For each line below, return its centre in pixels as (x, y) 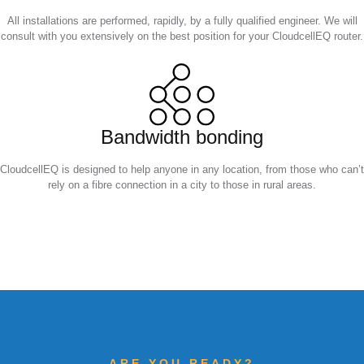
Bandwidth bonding (182, 136)
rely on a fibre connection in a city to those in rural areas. (182, 184)
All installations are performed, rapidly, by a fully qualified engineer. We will (182, 20)
